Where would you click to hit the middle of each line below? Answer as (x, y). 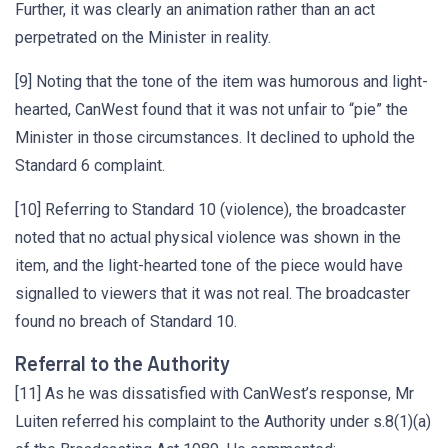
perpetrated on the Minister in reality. (143, 37)
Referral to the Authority (122, 363)
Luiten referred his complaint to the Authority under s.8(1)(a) (223, 421)
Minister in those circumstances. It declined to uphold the (215, 137)
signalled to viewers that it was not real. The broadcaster (212, 293)
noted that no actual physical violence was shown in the (208, 237)
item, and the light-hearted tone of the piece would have (209, 265)
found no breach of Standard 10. (126, 321)
